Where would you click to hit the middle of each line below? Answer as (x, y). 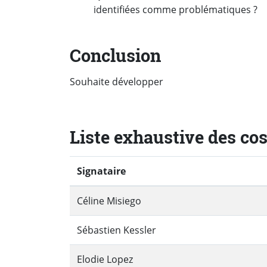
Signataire (101, 171)
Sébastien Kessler (117, 230)
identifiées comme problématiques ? (176, 9)
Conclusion (115, 55)
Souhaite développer (117, 82)
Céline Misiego (109, 201)
